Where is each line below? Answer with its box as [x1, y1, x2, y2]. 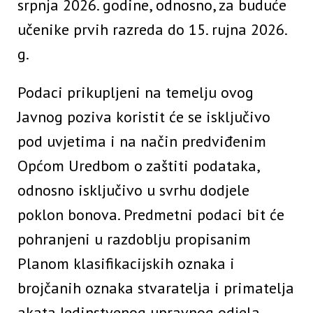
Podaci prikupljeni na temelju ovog [17, 82, 254, 103]
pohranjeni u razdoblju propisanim [17, 229, 251, 249]
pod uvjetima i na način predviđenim [17, 131, 266, 152]
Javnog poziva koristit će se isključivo [17, 107, 270, 127]
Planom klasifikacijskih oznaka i [17, 254, 235, 274]
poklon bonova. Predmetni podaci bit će [17, 205, 284, 225]
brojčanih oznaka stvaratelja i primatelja [17, 278, 294, 298]
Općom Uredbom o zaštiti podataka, [17, 156, 259, 176]
